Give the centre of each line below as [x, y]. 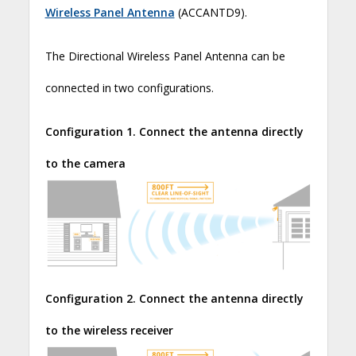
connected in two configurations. [129, 87]
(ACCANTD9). [211, 12]
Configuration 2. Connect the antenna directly [174, 298]
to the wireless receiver [109, 330]
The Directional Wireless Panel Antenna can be [165, 56]
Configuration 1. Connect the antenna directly [174, 131]
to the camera [85, 163]
